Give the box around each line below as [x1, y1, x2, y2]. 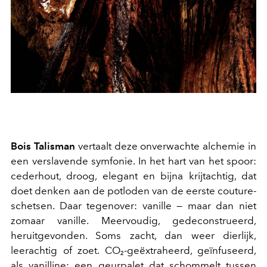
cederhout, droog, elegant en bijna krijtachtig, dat [11, 169, 256, 182]
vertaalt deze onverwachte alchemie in [74, 139, 257, 152]
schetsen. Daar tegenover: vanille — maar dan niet [11, 199, 256, 212]
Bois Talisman [11, 139, 75, 152]
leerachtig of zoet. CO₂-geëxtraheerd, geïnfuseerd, [11, 244, 256, 256]
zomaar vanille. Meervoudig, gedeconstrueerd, [11, 214, 256, 226]
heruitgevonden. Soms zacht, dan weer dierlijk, [11, 229, 256, 241]
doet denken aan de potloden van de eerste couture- [11, 184, 256, 197]
